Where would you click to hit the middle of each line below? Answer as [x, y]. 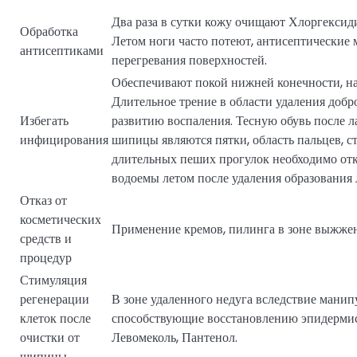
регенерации [55, 299]
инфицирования [64, 139]
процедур [46, 257]
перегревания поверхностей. [189, 60]
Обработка [49, 31]
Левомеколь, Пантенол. [175, 337]
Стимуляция [53, 280]
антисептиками [62, 50]
